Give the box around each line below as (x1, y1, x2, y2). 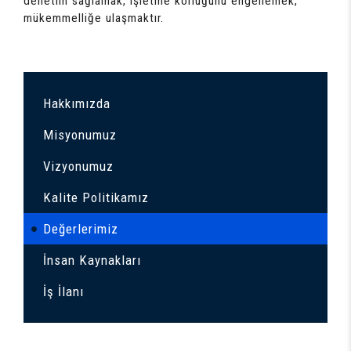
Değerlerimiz (43, 220, 118, 237)
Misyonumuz (43, 126, 117, 143)
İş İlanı (43, 283, 84, 299)
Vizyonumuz (43, 157, 114, 174)
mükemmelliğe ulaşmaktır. (24, 10, 164, 25)
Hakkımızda (43, 95, 110, 111)
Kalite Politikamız (43, 189, 149, 205)
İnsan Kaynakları (43, 251, 141, 268)
